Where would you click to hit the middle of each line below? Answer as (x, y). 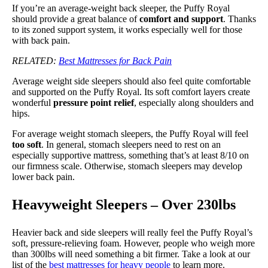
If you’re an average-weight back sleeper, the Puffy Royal (121, 8)
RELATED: (35, 60)
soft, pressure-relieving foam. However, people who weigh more (133, 243)
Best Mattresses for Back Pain (115, 60)
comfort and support (181, 19)
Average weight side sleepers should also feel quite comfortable (131, 81)
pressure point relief (94, 102)
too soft (27, 144)
